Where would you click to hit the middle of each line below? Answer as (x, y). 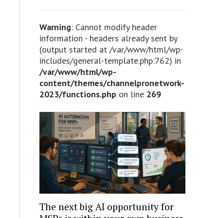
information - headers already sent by (108, 38)
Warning (55, 27)
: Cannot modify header (114, 27)
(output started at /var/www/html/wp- (111, 49)
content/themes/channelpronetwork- (112, 83)
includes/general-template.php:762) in (110, 60)
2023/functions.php (78, 94)
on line (131, 94)
